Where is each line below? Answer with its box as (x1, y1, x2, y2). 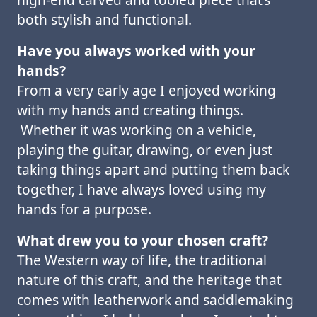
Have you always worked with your (17, 41, 255, 60)
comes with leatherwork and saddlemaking (17, 290, 294, 309)
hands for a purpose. (17, 200, 151, 219)
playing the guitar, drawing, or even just (17, 140, 272, 159)
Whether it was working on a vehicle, (17, 120, 256, 139)
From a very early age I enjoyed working (17, 81, 276, 100)
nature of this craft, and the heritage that (17, 270, 282, 289)
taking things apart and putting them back (17, 160, 289, 179)
